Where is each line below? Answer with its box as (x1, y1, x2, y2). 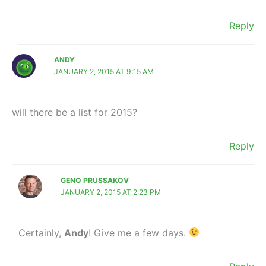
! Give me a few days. (88, 226, 189, 239)
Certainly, (18, 226, 64, 239)
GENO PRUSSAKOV (60, 175, 129, 185)
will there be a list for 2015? (12, 106, 137, 118)
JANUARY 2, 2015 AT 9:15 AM (54, 67, 154, 77)
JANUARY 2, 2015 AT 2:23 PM (60, 187, 161, 197)
